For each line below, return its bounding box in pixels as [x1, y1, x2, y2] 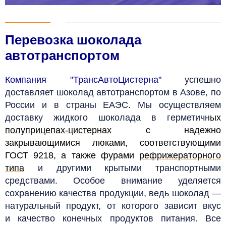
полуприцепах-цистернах [5, 125, 111, 135]
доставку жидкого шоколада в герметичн [5, 112, 210, 123]
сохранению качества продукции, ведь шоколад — [5, 188, 221, 198]
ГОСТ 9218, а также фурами [5, 150, 139, 160]
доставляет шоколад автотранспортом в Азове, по [5, 87, 221, 97]
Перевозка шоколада [5, 32, 141, 47]
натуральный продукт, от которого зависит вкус [5, 200, 221, 211]
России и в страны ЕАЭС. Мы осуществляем [5, 99, 221, 110]
